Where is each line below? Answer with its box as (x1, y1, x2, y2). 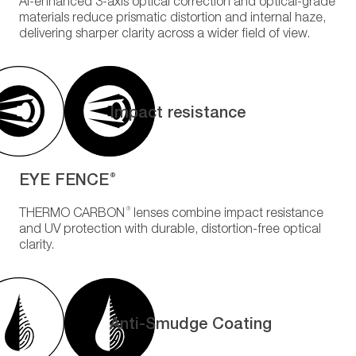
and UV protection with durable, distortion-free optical (19, 224, 321, 236)
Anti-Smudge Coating (110, 313, 272, 333)
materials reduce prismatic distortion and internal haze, (19, 13, 326, 25)
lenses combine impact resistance (130, 208, 323, 220)
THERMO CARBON (19, 208, 125, 220)
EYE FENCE (19, 168, 109, 188)
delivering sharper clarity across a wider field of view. (19, 29, 310, 41)
